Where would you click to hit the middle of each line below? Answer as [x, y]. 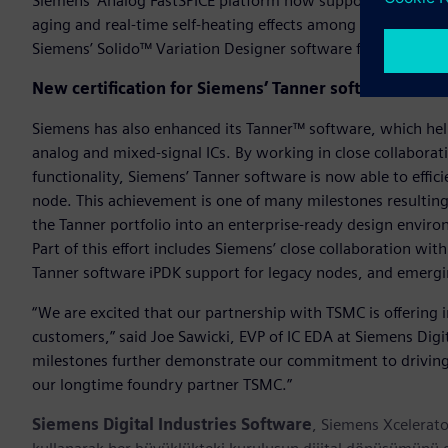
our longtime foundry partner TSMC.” [162, 385]
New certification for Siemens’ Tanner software [216, 89]
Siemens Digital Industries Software [172, 425]
